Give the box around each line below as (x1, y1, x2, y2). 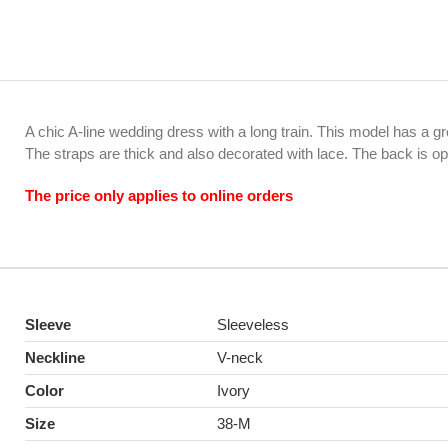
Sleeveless (217, 315, 289, 333)
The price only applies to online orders (25, 186, 293, 204)
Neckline (25, 348, 85, 366)
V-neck (217, 348, 263, 366)
